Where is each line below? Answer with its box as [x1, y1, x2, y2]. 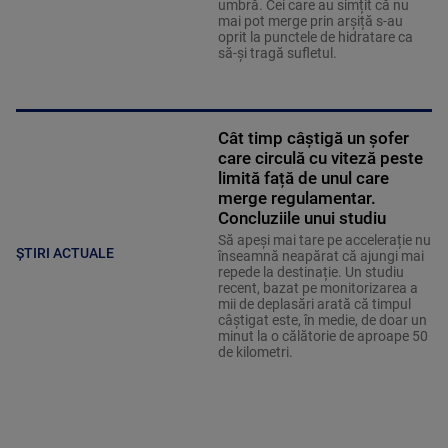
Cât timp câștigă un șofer [217, 127, 409, 148]
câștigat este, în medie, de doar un [217, 311, 427, 328]
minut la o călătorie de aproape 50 [217, 327, 428, 344]
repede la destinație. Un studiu [217, 263, 404, 280]
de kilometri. [217, 343, 293, 360]
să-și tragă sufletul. [217, 44, 337, 61]
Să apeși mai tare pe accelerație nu [217, 231, 431, 248]
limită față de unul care [217, 167, 389, 188]
